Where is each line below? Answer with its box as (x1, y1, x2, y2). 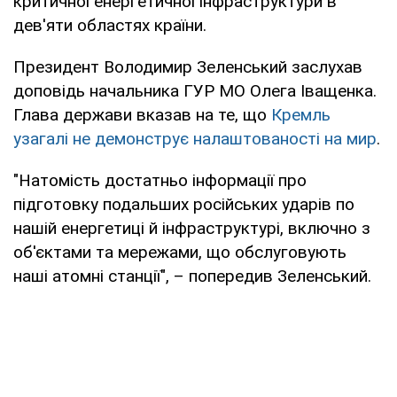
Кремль (271, 104, 331, 125)
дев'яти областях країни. (13, 14, 206, 35)
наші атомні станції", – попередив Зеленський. (13, 265, 371, 286)
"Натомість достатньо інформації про (13, 169, 307, 191)
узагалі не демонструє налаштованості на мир (13, 128, 377, 149)
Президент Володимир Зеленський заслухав (13, 56, 362, 77)
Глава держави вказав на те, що (13, 104, 271, 125)
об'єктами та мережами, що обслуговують (13, 241, 346, 262)
